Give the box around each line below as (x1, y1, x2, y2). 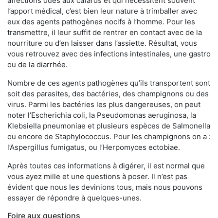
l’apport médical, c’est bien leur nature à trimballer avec (7, 6, 197, 16)
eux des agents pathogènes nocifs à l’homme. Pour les (7, 17, 195, 26)
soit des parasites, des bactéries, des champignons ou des (7, 89, 209, 98)
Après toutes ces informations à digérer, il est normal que (7, 161, 205, 170)
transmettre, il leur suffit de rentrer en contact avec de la (7, 27, 202, 37)
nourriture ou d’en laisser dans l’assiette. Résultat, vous (7, 38, 197, 48)
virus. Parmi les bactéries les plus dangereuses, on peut (7, 99, 200, 109)
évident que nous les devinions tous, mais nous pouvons (7, 182, 202, 192)
